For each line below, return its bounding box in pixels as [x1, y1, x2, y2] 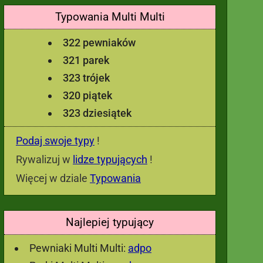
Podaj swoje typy [16, 134, 95, 147]
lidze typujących [73, 153, 147, 166]
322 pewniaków [63, 36, 136, 49]
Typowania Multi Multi [55, 10, 165, 23]
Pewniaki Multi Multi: [29, 242, 128, 254]
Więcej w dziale [16, 172, 90, 184]
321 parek [63, 54, 109, 66]
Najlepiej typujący [66, 215, 154, 229]
